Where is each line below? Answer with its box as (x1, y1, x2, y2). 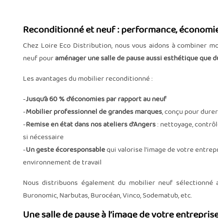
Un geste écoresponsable (26, 144, 105, 155)
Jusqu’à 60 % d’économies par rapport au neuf (26, 93, 166, 105)
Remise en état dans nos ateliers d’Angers (26, 119, 156, 130)
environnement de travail (23, 157, 102, 168)
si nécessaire (23, 131, 64, 143)
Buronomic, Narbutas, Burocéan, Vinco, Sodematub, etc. (23, 190, 192, 201)
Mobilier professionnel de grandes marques (26, 106, 162, 117)
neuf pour (23, 53, 55, 64)
